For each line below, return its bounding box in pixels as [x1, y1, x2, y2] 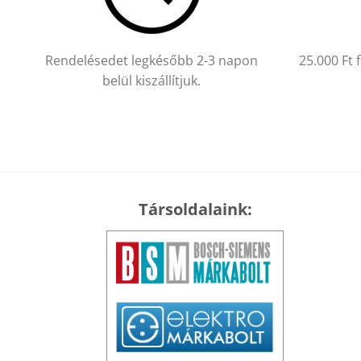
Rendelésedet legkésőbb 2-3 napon [45, 51, 259, 69]
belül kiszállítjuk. [102, 71, 201, 89]
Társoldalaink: [138, 198, 252, 221]
